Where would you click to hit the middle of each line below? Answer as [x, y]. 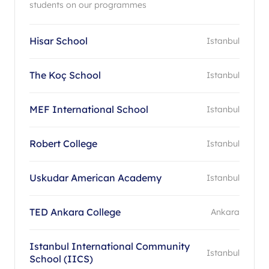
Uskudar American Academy [95, 177]
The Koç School [65, 75]
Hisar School [59, 41]
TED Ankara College [75, 212]
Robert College [63, 143]
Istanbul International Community [110, 246]
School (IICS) [61, 258]
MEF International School [89, 109]
